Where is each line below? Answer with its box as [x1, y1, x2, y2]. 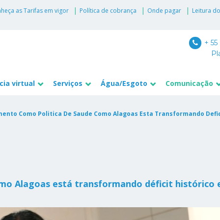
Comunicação [165, 78, 214, 88]
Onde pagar [147, 6, 181, 15]
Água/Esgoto [101, 78, 148, 88]
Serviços [53, 78, 83, 88]
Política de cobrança [79, 6, 137, 15]
